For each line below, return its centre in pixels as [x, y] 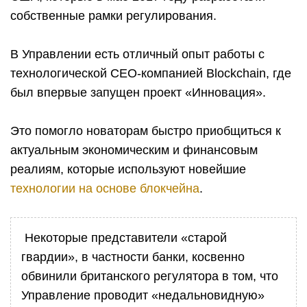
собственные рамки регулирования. [113, 16]
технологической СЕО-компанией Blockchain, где [151, 73]
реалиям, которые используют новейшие [128, 169]
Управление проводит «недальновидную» [143, 295]
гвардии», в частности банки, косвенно [133, 257]
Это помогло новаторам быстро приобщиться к [146, 131]
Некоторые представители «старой [124, 238]
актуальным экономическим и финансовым [134, 150]
